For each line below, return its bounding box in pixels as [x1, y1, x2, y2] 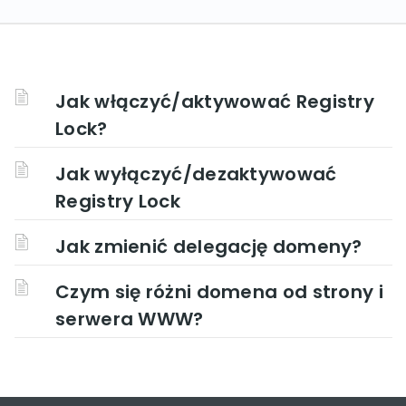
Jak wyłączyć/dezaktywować [55, 161, 337, 187]
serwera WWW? [55, 306, 204, 332]
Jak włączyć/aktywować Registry [55, 89, 374, 114]
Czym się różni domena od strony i [55, 279, 383, 304]
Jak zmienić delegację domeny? [55, 234, 362, 259]
